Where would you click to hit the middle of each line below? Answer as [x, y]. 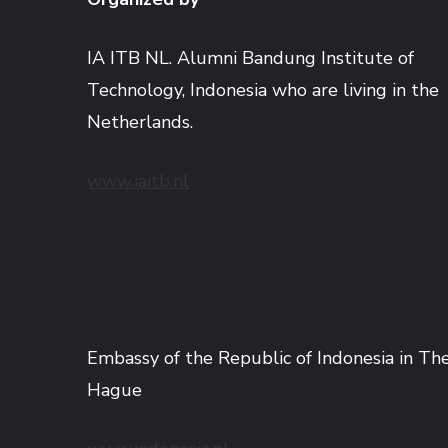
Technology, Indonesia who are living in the [263, 90]
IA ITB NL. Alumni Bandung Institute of [250, 58]
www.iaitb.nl [138, 181]
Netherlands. [140, 122]
